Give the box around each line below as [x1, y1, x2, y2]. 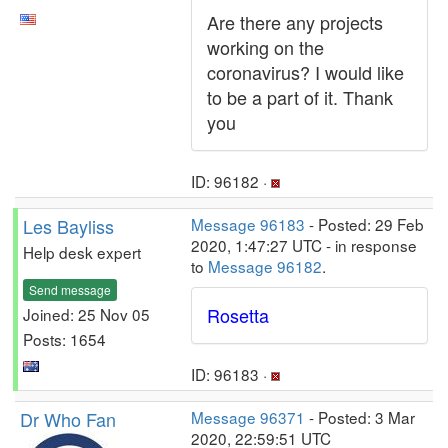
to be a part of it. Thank [207, 84, 393, 110]
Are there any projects [207, 9, 383, 35]
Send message [29, 280, 111, 298]
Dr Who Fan [20, 406, 116, 432]
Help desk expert [23, 241, 141, 263]
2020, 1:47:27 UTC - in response [191, 234, 417, 256]
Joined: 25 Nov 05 [23, 302, 150, 325]
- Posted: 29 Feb [305, 213, 424, 235]
